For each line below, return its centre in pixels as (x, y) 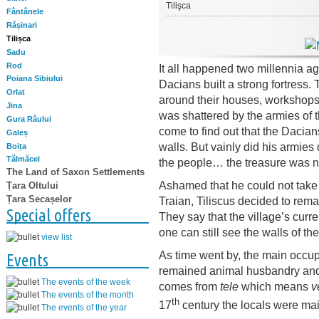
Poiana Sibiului (35, 79)
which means (275, 286)
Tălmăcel (23, 159)
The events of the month (88, 294)
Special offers (49, 215)
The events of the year (84, 307)
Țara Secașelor (39, 199)
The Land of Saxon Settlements (75, 172)
